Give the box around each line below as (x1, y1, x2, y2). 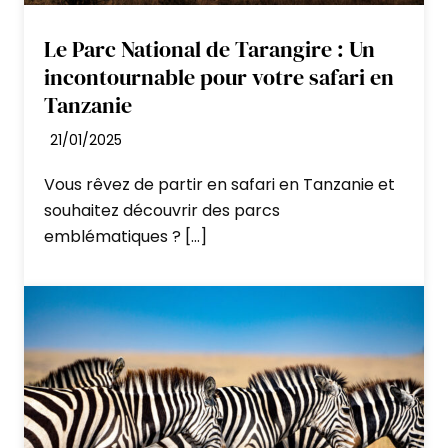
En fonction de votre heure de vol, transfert (67, 13, 408, 37)
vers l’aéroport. (67, 39, 189, 63)
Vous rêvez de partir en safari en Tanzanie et (44, 172, 395, 196)
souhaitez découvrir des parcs (44, 198, 280, 222)
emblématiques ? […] (44, 224, 207, 248)
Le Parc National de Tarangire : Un (44, 33, 375, 64)
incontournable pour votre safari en (44, 61, 394, 92)
